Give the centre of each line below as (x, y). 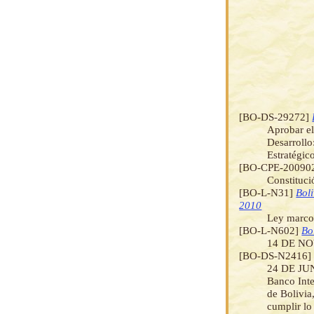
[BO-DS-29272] (276, 116)
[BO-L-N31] (268, 192)
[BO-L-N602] (271, 230)
